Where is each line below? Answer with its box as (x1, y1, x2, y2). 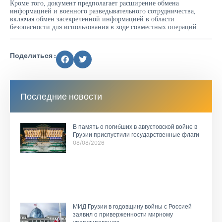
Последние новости (20, 90, 102, 102)
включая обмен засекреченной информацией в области (10, 15, 174, 23)
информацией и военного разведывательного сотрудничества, (10, 7, 196, 15)
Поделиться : (10, 51, 56, 60)
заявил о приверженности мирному (72, 211, 173, 218)
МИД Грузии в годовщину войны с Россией (72, 203, 192, 210)
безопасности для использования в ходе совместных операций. (10, 23, 199, 31)
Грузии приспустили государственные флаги (72, 131, 199, 138)
